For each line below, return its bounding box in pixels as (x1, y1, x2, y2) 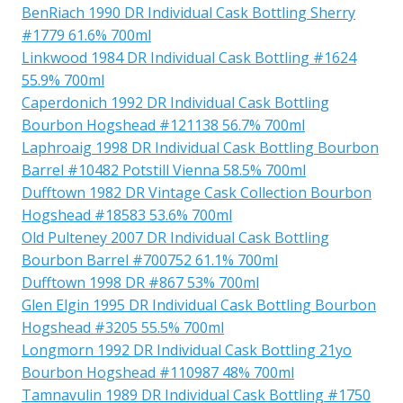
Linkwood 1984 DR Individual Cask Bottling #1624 (22, 47, 356, 67)
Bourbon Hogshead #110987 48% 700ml (22, 362, 294, 382)
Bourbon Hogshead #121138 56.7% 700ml (22, 114, 305, 135)
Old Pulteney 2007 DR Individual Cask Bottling (22, 227, 329, 247)
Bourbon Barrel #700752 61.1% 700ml (22, 249, 278, 270)
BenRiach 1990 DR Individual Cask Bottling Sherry (22, 2, 355, 22)
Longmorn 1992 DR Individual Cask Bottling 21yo (22, 339, 352, 360)
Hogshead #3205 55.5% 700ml (22, 317, 224, 337)
